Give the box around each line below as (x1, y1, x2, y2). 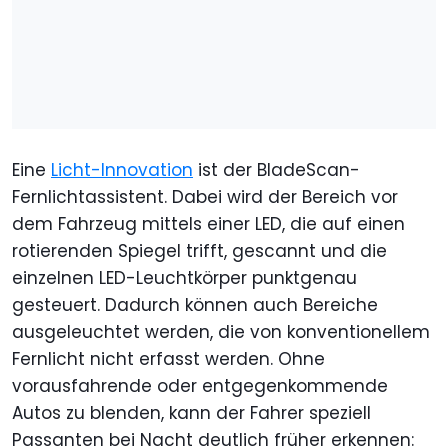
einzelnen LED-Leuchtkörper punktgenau (12, 265, 357, 290)
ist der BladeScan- (193, 157, 360, 182)
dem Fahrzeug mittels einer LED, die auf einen (12, 211, 405, 236)
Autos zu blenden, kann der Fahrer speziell (12, 400, 371, 425)
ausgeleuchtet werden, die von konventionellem (12, 319, 430, 344)
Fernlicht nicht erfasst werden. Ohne (12, 346, 325, 371)
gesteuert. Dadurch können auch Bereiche (12, 292, 378, 317)
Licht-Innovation (51, 157, 193, 182)
